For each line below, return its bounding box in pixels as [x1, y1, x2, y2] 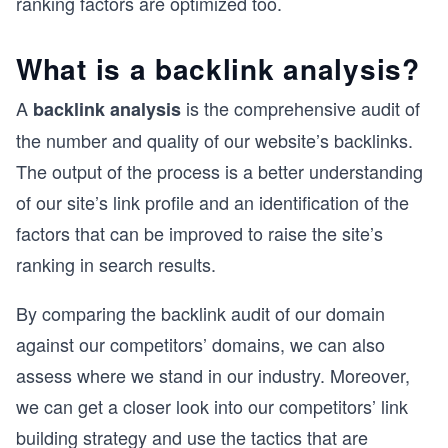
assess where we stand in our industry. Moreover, [16, 362, 410, 388]
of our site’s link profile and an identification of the [16, 189, 409, 215]
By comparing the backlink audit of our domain [16, 300, 385, 326]
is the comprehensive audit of [181, 95, 420, 121]
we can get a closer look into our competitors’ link [16, 393, 408, 419]
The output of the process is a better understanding [16, 158, 423, 184]
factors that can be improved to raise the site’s [16, 220, 383, 246]
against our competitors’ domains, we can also [16, 331, 385, 357]
